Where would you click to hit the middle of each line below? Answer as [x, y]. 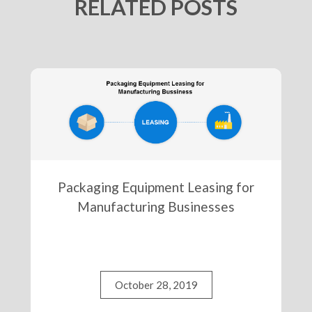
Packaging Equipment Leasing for [156, 187]
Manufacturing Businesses [156, 207]
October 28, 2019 [156, 285]
